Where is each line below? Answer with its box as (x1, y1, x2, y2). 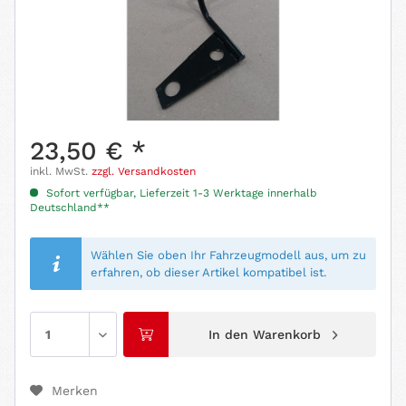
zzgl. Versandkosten (92, 165, 196, 179)
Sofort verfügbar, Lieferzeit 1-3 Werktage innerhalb (43, 187, 317, 200)
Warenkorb (252, 327, 321, 343)
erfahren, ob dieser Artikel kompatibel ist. (91, 266, 327, 280)
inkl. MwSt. (30, 165, 92, 179)
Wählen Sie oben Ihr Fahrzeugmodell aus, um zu (91, 248, 367, 263)
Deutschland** (30, 201, 110, 215)
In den (208, 327, 248, 343)
